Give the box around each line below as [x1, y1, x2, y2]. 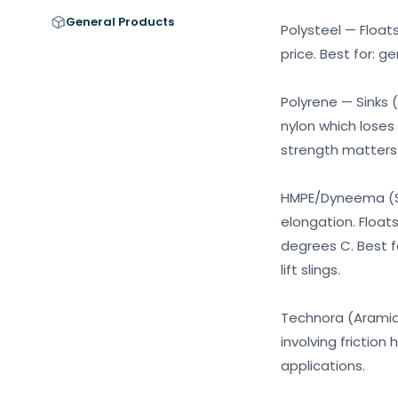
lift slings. [281, 260, 340, 279]
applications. [281, 356, 365, 375]
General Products [66, 13, 174, 30]
